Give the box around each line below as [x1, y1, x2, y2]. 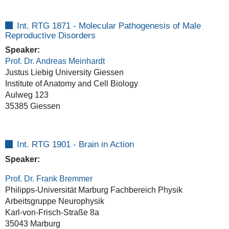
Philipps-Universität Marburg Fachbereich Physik [5, 185, 182, 194]
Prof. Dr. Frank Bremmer [5, 174, 93, 183]
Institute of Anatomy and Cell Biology [5, 79, 138, 88]
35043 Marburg [5, 219, 60, 228]
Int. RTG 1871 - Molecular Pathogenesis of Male [16, 21, 201, 31]
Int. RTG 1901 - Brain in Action [16, 140, 134, 150]
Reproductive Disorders [5, 31, 96, 41]
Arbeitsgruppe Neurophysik [5, 196, 104, 205]
